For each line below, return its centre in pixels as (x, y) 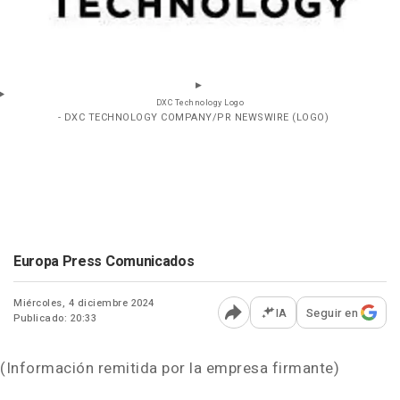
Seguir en (332, 312)
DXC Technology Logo (200, 103)
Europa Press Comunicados (104, 261)
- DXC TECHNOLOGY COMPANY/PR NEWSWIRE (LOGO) (193, 117)
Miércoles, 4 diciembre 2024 (84, 303)
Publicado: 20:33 (55, 318)
